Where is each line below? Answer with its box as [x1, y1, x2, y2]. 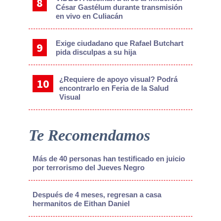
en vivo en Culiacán [56, 12, 123, 21]
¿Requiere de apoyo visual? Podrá [59, 75, 178, 84]
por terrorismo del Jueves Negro [32, 163, 145, 172]
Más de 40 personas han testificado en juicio [32, 154, 185, 163]
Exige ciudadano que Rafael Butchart [56, 39, 184, 48]
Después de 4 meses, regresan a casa [32, 190, 161, 199]
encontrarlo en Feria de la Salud [59, 84, 169, 93]
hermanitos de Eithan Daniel [32, 199, 130, 208]
